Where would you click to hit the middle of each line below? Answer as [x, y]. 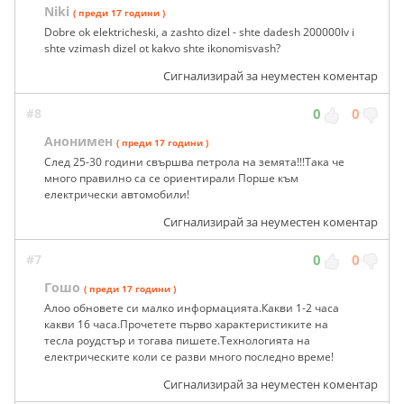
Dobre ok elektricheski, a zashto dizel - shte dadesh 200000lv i [199, 32]
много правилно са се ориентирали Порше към [171, 178]
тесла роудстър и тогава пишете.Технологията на [177, 340]
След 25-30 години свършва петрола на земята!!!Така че [194, 161]
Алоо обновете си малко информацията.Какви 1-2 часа [192, 308]
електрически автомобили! [117, 194]
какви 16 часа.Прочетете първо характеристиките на [186, 324]
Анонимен [78, 141]
